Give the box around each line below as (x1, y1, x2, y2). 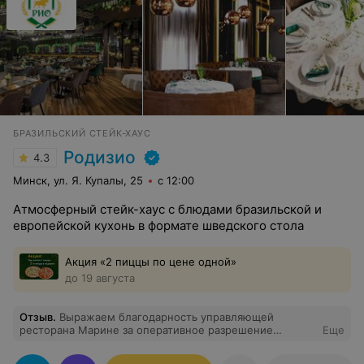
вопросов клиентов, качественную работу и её (19, 336, 267, 349)
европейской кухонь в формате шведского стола (13, 218, 304, 233)
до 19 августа (65, 271, 135, 284)
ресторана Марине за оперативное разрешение (19, 323, 273, 336)
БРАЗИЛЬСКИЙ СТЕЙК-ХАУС (13, 128, 151, 139)
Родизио (63, 147, 136, 167)
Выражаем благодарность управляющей (59, 310, 274, 323)
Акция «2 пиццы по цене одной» (65, 255, 236, 268)
